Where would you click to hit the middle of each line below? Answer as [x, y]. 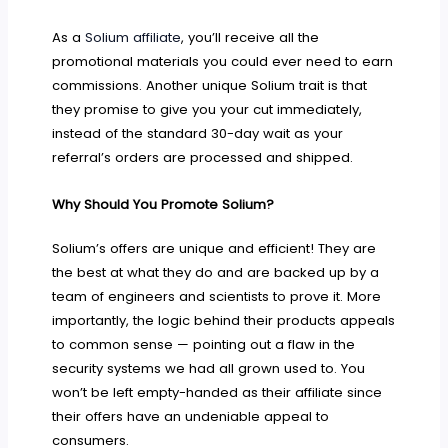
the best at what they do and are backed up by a [216, 272]
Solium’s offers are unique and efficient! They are [214, 248]
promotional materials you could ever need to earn [223, 61]
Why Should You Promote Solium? [163, 204]
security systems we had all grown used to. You [209, 368]
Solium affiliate [133, 37]
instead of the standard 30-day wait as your [198, 133]
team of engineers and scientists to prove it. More [217, 296]
